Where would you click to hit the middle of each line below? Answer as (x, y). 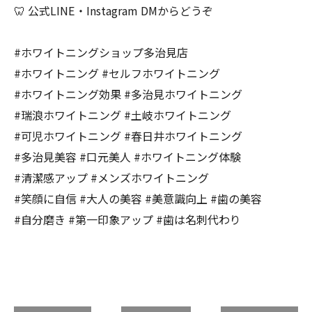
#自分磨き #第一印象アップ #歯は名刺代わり (127, 219)
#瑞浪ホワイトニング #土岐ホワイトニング (123, 115)
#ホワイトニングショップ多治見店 (101, 52)
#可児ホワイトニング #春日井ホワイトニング (128, 136)
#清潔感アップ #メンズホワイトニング (111, 178)
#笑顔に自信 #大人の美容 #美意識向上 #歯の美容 (138, 198)
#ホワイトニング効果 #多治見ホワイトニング (128, 94)
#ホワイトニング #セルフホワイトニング (117, 73)
